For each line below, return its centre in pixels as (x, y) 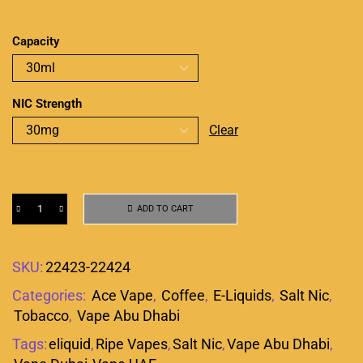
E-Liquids (242, 295)
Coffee (183, 295)
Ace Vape (122, 295)
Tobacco (41, 315)
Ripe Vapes (132, 344)
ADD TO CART (165, 209)
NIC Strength (47, 103)
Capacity (36, 41)
